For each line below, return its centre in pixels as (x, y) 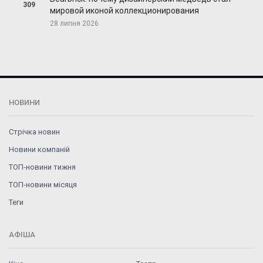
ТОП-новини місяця (43, 185)
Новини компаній (39, 150)
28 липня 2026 (74, 24)
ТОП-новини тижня (42, 167)
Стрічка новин (34, 132)
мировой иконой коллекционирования (124, 11)
